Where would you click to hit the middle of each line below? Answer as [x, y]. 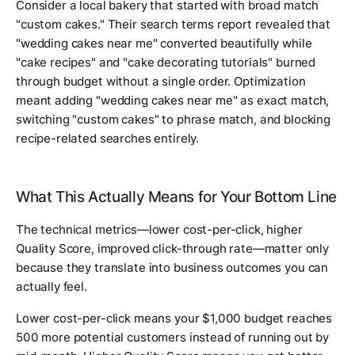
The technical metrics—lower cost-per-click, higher [159, 230]
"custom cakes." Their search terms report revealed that [173, 25]
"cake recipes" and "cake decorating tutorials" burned [166, 63]
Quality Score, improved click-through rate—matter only [172, 249]
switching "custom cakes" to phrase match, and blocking [173, 120]
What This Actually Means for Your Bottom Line [176, 197]
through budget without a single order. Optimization [161, 82]
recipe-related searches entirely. [108, 139]
